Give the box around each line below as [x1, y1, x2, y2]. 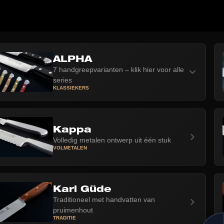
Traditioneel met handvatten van [52, 195, 155, 203]
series [52, 76, 72, 84]
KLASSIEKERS [52, 85, 89, 90]
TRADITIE [52, 215, 76, 220]
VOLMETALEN [52, 144, 87, 150]
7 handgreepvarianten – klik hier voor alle [52, 65, 184, 73]
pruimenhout [52, 206, 93, 214]
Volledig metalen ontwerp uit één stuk [52, 135, 171, 144]
